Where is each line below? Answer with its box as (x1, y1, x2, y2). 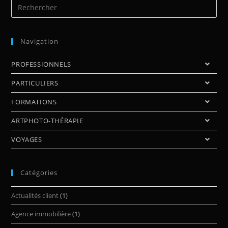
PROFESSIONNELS (11, 59, 71, 69)
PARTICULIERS (11, 78, 59, 88)
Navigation (20, 36, 59, 46)
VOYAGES (11, 134, 42, 144)
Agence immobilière (11, 209, 71, 218)
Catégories (20, 167, 58, 177)
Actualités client (11, 190, 59, 200)
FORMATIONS (11, 97, 57, 106)
